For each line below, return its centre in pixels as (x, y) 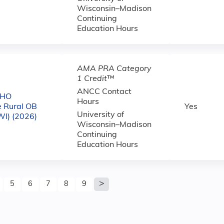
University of (100, 115)
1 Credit (92, 79)
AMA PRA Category (114, 69)
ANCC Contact (104, 92)
